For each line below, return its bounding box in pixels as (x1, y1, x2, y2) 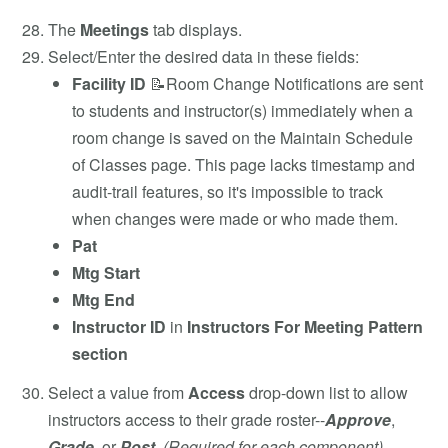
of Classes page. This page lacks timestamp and (72, 152, 415, 176)
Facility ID (72, 71, 150, 95)
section (72, 341, 128, 365)
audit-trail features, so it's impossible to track (72, 179, 383, 203)
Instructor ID (72, 314, 170, 338)
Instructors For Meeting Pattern (183, 314, 423, 338)
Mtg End (72, 287, 135, 311)
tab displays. (149, 17, 242, 41)
